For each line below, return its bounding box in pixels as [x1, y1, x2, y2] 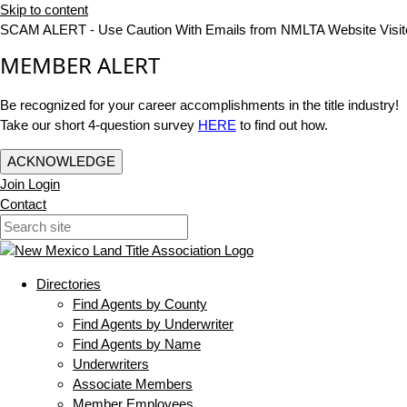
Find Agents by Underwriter [73, 316, 233, 333]
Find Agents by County [73, 296, 207, 313]
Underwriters [73, 356, 149, 372]
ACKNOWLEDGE [7, 154, 115, 169]
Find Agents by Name [73, 336, 201, 352]
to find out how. [236, 117, 328, 133]
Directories [36, 276, 101, 293]
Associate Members [73, 376, 193, 392]
